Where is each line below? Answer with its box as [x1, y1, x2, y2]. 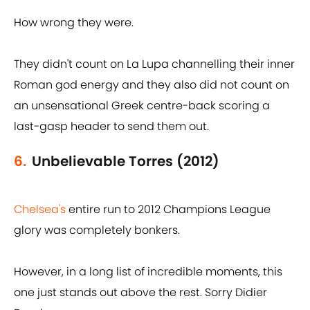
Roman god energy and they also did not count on [14, 77, 289, 93]
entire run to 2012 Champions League [66, 201, 271, 218]
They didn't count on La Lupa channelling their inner [14, 56, 295, 73]
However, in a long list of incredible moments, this [14, 264, 282, 280]
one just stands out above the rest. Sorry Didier [14, 284, 267, 301]
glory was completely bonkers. [14, 222, 180, 239]
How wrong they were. [14, 15, 134, 31]
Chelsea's [14, 201, 66, 218]
